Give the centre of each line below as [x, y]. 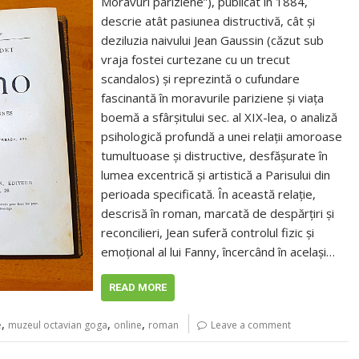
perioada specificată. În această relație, [209, 194]
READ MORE [138, 287]
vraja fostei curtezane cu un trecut [196, 59]
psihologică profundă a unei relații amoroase [222, 136]
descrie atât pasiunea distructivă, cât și [208, 21]
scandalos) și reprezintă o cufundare [201, 79]
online [128, 325]
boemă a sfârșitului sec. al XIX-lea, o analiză [220, 117]
